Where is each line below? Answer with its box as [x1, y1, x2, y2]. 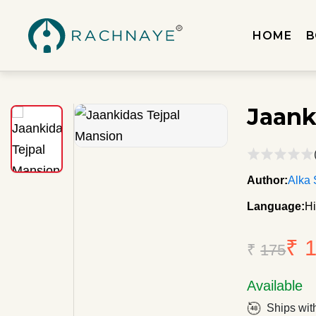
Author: [247, 174, 288, 186]
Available [247, 278, 303, 293]
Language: [247, 200, 305, 212]
